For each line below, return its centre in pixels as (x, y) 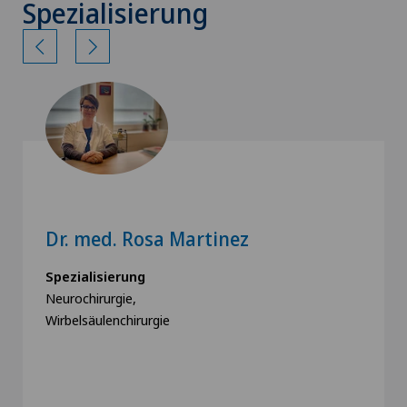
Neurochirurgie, (91, 298)
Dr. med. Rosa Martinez (147, 239)
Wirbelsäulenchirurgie (108, 320)
